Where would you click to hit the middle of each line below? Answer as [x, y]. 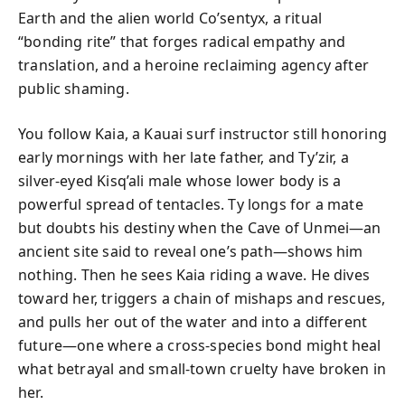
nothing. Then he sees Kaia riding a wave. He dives [194, 275]
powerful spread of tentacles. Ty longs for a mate [191, 204]
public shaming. [74, 89]
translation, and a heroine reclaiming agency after [193, 65]
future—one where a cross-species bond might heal [200, 345]
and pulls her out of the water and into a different [193, 322]
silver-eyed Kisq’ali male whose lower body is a [180, 181]
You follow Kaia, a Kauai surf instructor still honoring [202, 134]
